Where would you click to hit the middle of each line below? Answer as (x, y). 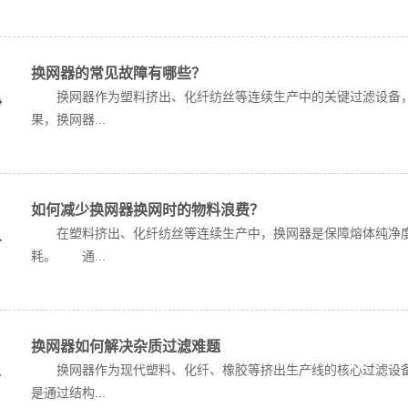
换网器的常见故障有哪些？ (118, 73)
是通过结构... (68, 393)
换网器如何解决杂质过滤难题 (126, 347)
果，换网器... (68, 119)
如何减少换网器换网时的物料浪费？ (148, 210)
